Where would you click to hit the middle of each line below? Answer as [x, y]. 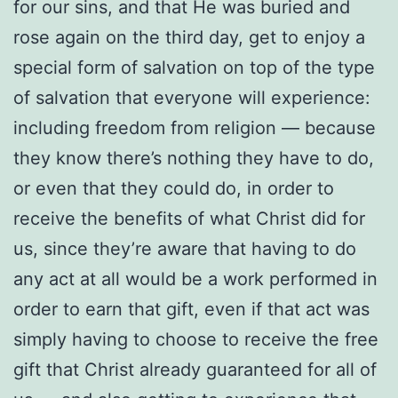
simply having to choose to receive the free [196, 339]
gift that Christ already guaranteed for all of [195, 369]
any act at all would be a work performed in [195, 279]
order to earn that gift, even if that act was [191, 309]
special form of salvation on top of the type [194, 67]
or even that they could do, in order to [174, 188]
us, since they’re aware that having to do [185, 248]
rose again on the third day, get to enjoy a [189, 37]
